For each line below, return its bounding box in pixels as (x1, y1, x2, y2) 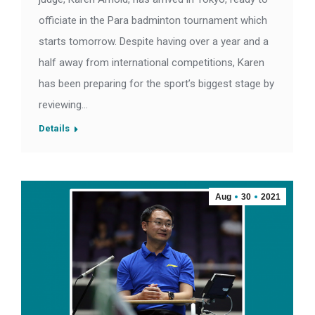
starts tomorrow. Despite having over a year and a (39, 35, 269, 49)
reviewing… (39, 98, 88, 112)
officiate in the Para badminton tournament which (39, 14, 267, 27)
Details (39, 123, 70, 134)
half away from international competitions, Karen (39, 56, 264, 70)
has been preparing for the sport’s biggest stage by (39, 77, 274, 91)
